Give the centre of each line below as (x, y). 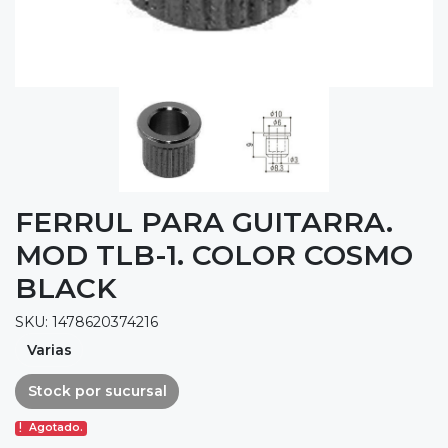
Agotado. (56, 428)
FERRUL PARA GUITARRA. (204, 222)
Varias (49, 349)
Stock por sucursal (97, 391)
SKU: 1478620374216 (86, 322)
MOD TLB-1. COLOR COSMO (214, 255)
